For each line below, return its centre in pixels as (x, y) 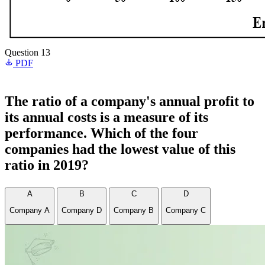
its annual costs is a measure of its (106, 117)
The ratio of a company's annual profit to (130, 101)
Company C (186, 211)
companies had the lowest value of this (120, 149)
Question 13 (28, 52)
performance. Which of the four (101, 133)
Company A (30, 211)
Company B (134, 211)
